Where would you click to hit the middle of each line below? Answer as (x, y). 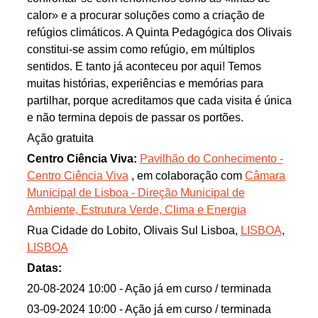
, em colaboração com (186, 176)
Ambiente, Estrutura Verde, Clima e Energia (136, 210)
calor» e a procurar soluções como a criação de (146, 16)
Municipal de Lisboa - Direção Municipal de (136, 193)
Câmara (265, 176)
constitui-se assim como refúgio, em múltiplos (141, 50)
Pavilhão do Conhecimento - (211, 159)
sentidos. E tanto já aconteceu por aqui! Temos (144, 67)
